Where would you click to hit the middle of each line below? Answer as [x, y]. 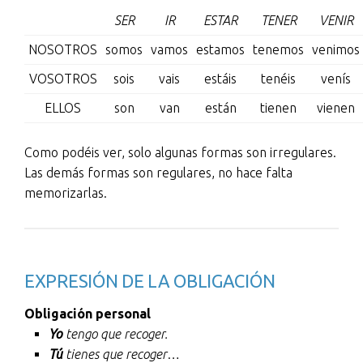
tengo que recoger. [115, 334]
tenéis [278, 79]
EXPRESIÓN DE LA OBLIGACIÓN [150, 281]
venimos [336, 49]
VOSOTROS [63, 79]
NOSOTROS [63, 49]
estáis [220, 79]
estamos [220, 49]
